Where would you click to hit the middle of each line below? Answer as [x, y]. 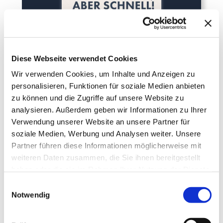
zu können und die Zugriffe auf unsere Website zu [98, 98]
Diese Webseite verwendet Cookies [74, 58]
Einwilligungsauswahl [38, 185]
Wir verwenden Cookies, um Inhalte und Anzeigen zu [103, 74]
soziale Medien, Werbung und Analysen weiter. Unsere [106, 133]
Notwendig [31, 195]
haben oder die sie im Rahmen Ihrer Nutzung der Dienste [111, 169]
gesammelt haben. [44, 181]
